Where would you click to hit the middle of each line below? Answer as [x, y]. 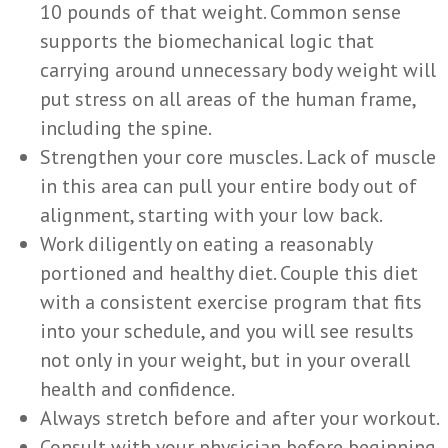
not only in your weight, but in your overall [225, 359]
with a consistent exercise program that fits [231, 301]
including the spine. [126, 127]
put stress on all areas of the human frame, [227, 98]
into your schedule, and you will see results [227, 330]
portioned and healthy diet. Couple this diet [229, 272]
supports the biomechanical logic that [207, 40]
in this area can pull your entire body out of [228, 185]
